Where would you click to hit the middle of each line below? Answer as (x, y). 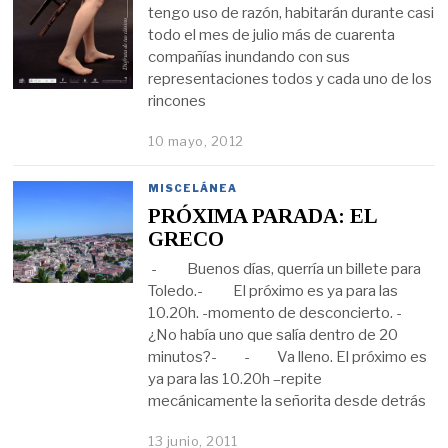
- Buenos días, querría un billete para (285, 269)
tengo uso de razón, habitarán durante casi (291, 13)
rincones (177, 101)
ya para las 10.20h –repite (235, 379)
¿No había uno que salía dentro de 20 (273, 335)
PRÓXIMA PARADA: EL (263, 215)
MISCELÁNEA (193, 188)
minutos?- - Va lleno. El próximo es (288, 357)
